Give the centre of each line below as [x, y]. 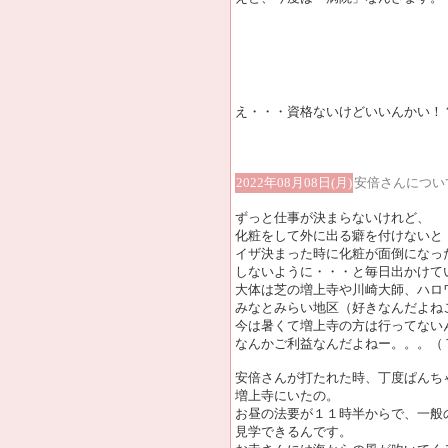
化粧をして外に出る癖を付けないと [339, 235]
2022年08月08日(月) [294, 182]
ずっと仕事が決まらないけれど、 [332, 217]
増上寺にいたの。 [287, 395]
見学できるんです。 [293, 431]
